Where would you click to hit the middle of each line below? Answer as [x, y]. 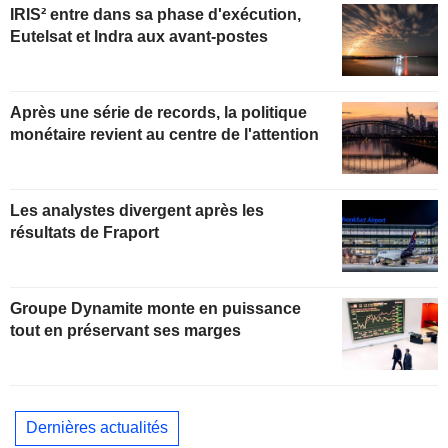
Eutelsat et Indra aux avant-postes [139, 37]
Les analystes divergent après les [137, 210]
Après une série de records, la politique [158, 113]
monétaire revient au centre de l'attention [164, 135]
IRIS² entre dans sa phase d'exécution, [155, 15]
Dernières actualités [97, 428]
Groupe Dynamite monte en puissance [155, 308]
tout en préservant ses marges [125, 330]
